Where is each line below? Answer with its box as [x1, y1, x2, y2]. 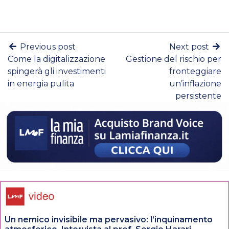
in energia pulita [8, 79, 74, 89]
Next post [169, 42, 211, 52]
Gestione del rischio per [126, 54, 221, 64]
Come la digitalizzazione [8, 54, 105, 64]
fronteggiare [169, 66, 221, 77]
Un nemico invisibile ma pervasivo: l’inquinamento [5, 214, 213, 224]
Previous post [18, 42, 76, 52]
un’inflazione [169, 79, 221, 89]
